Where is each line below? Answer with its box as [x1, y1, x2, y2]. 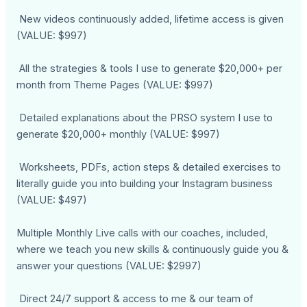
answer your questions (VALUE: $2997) [16, 260, 202, 273]
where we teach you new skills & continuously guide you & [16, 243, 289, 256]
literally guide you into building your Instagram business [16, 177, 273, 191]
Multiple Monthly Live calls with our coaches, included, [16, 227, 269, 240]
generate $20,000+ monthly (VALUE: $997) [16, 128, 221, 141]
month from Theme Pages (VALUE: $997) [16, 79, 214, 92]
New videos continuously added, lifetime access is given [16, 13, 284, 26]
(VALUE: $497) [16, 194, 88, 207]
